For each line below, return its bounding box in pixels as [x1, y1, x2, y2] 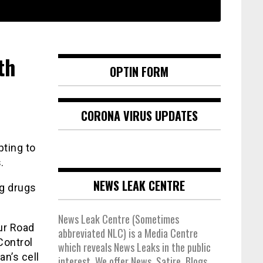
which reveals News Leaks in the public [58, 240, 211, 255]
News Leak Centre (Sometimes [58, 211, 179, 227]
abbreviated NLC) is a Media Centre [58, 225, 198, 241]
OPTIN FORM [110, 63, 169, 81]
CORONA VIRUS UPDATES [80, 107, 198, 125]
